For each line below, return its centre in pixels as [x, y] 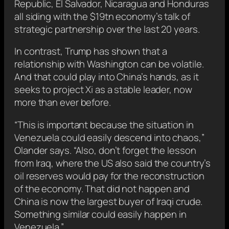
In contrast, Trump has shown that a [91, 51]
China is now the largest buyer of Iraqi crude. [109, 201]
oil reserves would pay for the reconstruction [109, 176]
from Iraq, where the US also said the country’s [113, 163]
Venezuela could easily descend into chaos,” [109, 137]
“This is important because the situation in [104, 124]
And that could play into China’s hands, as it [107, 77]
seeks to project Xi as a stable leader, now [103, 90]
